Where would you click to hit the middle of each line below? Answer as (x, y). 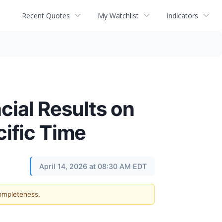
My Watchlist (118, 15)
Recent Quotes (46, 15)
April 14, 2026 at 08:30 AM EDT (93, 166)
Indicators (182, 15)
